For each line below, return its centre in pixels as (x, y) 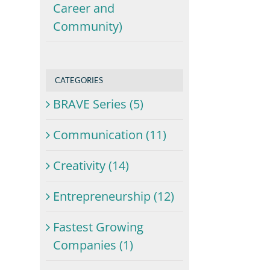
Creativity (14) (91, 166)
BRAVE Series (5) (99, 104)
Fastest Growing (99, 227)
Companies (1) (93, 245)
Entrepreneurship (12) (114, 196)
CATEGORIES (79, 80)
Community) (88, 26)
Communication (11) (110, 135)
